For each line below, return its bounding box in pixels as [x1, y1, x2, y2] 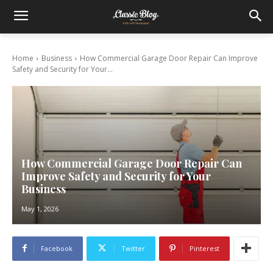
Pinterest [190, 243, 219, 253]
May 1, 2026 [21, 204, 58, 213]
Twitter [121, 243, 145, 253]
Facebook [41, 243, 73, 253]
